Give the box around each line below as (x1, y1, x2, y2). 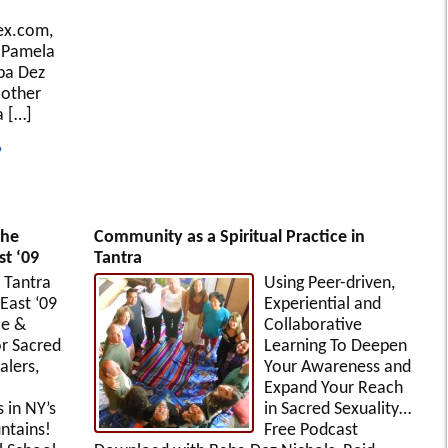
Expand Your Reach (263, 379, 403, 399)
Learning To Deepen (263, 337, 407, 357)
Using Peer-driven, (263, 274, 395, 294)
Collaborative (263, 316, 362, 336)
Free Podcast (263, 421, 358, 441)
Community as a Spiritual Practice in (93, 228, 365, 248)
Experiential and (263, 295, 381, 315)
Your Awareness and (263, 358, 411, 378)
